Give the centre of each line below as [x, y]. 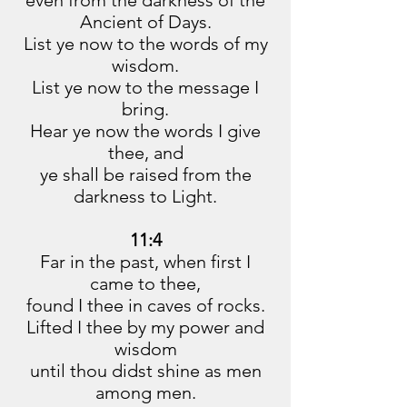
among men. [145, 392]
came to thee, [145, 283]
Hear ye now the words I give [145, 131]
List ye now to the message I [145, 87]
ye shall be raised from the [145, 174]
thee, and [145, 153]
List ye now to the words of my [145, 44]
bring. [145, 109]
